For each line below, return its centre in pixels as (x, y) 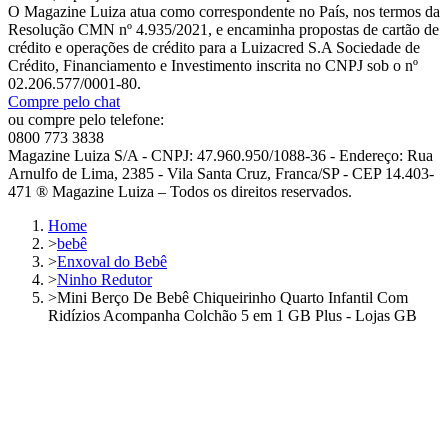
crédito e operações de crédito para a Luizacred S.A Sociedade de (214, 47)
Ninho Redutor (104, 279)
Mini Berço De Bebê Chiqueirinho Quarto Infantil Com (232, 297)
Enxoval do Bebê (112, 261)
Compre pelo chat (64, 101)
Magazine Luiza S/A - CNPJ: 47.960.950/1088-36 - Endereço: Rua (220, 155)
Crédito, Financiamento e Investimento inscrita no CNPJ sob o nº (213, 65)
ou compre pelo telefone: (86, 119)
